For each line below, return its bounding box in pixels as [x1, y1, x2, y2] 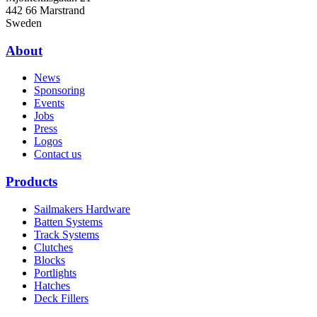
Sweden [6, 16, 42, 29]
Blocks [34, 253, 65, 266]
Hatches [34, 279, 70, 292]
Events [34, 97, 64, 110]
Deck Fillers [34, 292, 88, 304]
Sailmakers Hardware [34, 202, 130, 215]
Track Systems [34, 228, 99, 241]
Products [6, 173, 57, 189]
